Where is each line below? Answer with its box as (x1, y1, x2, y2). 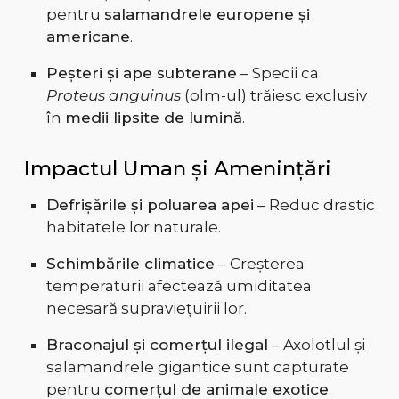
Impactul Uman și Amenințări (23, 156, 331, 182)
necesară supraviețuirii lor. (45, 299, 247, 318)
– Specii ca (236, 64, 319, 83)
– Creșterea (214, 255, 305, 273)
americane (45, 28, 130, 46)
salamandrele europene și (103, 5, 310, 24)
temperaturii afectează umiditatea (45, 277, 312, 296)
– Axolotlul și (267, 336, 365, 354)
